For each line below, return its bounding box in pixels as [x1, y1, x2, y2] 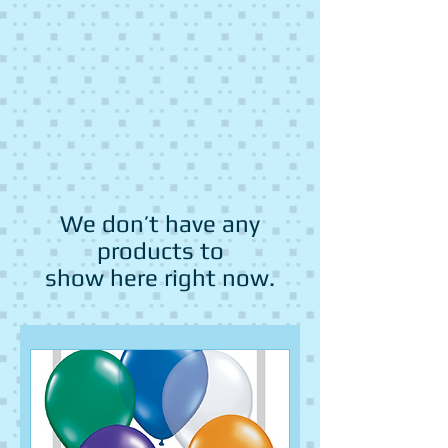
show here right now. [45, 264, 275, 291]
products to [96, 237, 224, 264]
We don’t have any [60, 210, 260, 237]
